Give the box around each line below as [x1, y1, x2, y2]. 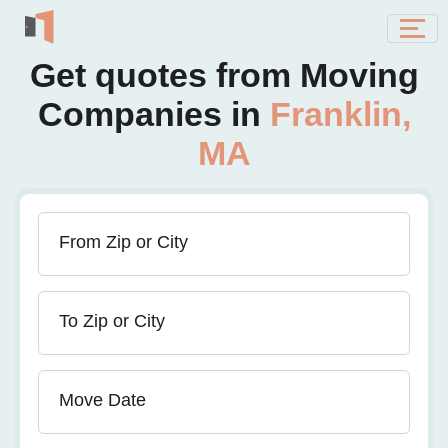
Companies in [37, 95, 270, 133]
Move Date [59, 390, 146, 410]
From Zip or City [59, 232, 188, 252]
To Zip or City [59, 311, 165, 331]
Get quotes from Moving [29, 56, 419, 94]
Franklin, [269, 95, 411, 133]
